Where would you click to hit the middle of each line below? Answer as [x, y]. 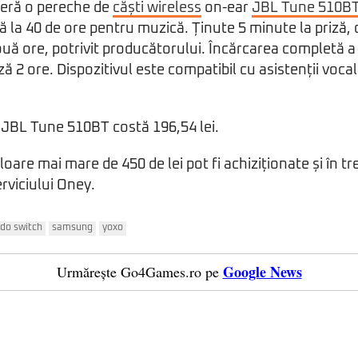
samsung [72, 227]
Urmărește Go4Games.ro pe [137, 271]
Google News [262, 271]
